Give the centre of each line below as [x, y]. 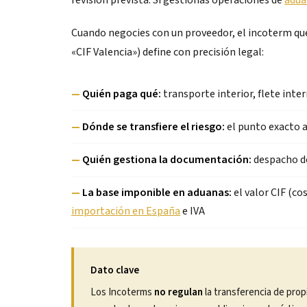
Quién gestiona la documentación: [167, 160]
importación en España [126, 211]
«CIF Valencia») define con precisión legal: [168, 52]
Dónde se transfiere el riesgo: [153, 127]
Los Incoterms [122, 292]
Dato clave [115, 270]
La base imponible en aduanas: [157, 193]
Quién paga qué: [122, 94]
